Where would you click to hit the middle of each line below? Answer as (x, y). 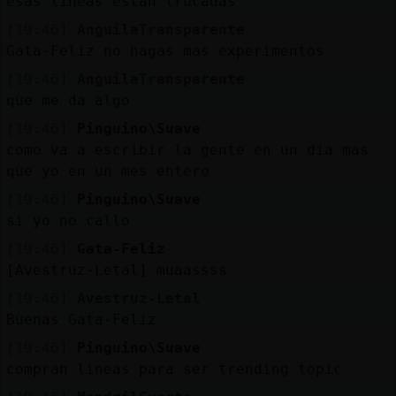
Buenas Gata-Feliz (81, 319)
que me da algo (68, 100)
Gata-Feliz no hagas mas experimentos (165, 50)
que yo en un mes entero (107, 171)
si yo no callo (68, 220)
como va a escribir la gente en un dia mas (187, 149)
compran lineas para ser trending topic (174, 369)
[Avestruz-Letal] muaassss (116, 270)
